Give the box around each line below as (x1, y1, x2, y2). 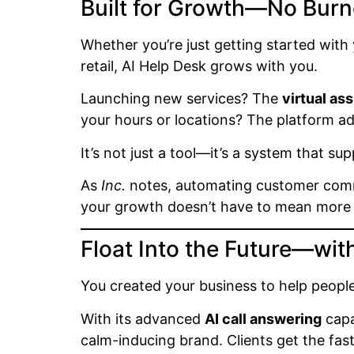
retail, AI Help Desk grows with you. (81, 57, 318, 74)
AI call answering (205, 310, 322, 327)
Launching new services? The (81, 90, 282, 107)
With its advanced (81, 310, 205, 327)
